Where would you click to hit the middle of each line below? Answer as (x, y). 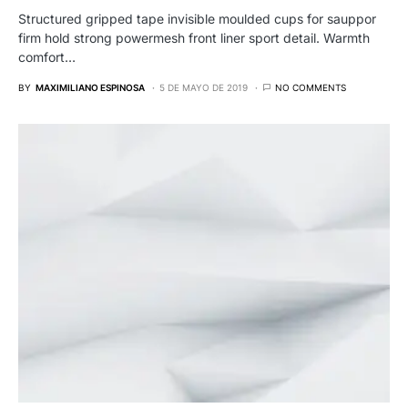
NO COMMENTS (311, 87)
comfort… (47, 56)
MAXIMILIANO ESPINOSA (90, 87)
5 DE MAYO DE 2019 (204, 87)
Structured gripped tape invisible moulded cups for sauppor (197, 18)
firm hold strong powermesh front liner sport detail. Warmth (194, 37)
